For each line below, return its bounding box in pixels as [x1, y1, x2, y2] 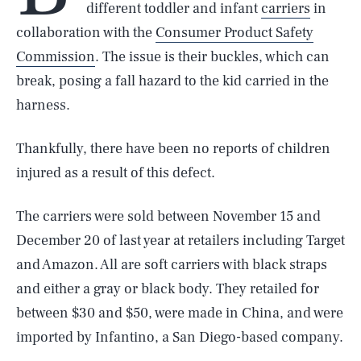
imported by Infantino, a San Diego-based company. [16, 328, 343, 346]
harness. [16, 96, 70, 114]
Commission [16, 48, 95, 66]
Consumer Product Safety [156, 23, 313, 42]
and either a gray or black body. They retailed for [16, 280, 319, 298]
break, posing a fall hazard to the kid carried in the [16, 72, 329, 90]
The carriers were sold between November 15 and [16, 207, 321, 226]
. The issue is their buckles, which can [95, 48, 330, 66]
